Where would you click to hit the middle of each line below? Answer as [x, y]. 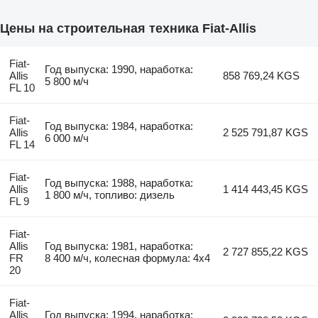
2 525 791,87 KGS [266, 133]
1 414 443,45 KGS [266, 190]
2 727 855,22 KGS [266, 252]
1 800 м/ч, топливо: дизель [110, 195]
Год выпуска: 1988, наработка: [119, 183]
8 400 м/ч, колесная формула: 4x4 [128, 258]
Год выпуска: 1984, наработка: [119, 126]
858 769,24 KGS [262, 76]
